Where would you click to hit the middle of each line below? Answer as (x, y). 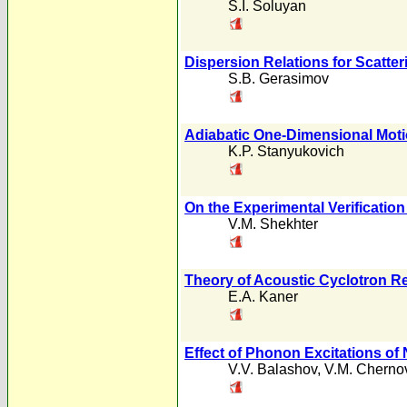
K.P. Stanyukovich (286, 151)
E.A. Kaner (263, 297)
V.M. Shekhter (273, 224)
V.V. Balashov (273, 369)
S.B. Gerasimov (278, 79)
